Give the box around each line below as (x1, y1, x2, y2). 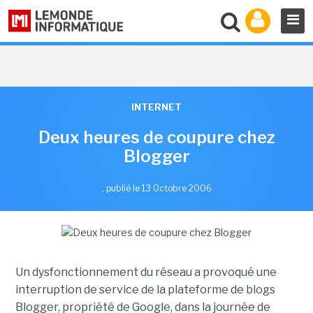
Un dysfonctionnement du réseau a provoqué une (15, 265, 277, 279)
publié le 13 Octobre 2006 (105, 183, 212, 194)
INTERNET (131, 101, 182, 112)
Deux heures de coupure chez (38, 127, 275, 147)
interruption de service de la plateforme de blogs (15, 283, 275, 296)
